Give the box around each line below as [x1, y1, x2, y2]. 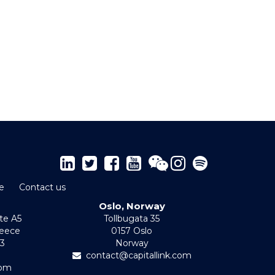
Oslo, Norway [98, 200, 165, 212]
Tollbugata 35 [104, 213, 160, 224]
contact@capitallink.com [85, 250, 192, 261]
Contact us [18, 182, 66, 193]
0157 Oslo [111, 225, 153, 236]
